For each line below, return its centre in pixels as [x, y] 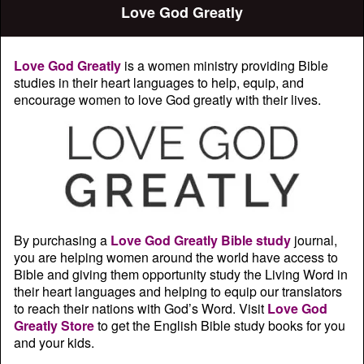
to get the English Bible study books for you [220, 326]
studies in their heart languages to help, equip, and [159, 83]
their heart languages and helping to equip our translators [178, 292]
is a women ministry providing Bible [225, 66]
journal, [314, 240]
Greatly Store [54, 326]
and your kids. [54, 343]
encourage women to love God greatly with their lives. [167, 100]
